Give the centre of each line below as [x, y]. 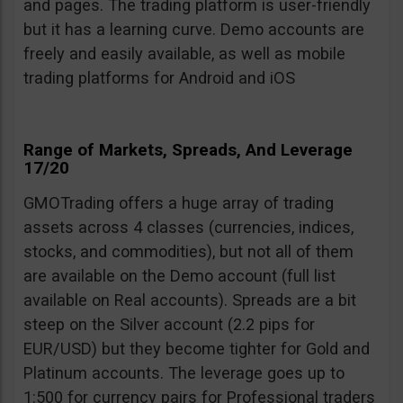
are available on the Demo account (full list [179, 276]
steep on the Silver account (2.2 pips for [169, 325]
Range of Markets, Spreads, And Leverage [188, 150]
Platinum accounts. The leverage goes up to [184, 373]
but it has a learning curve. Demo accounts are [194, 30]
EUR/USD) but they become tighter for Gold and [197, 349]
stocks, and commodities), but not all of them [188, 252]
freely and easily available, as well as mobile [184, 54]
